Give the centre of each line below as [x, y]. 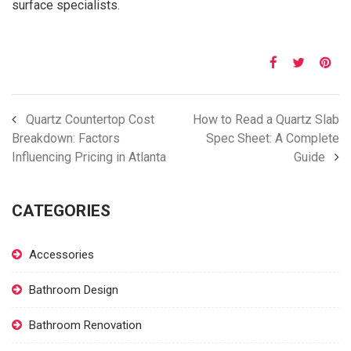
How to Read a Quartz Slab [266, 119]
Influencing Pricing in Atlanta [89, 157]
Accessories [62, 254]
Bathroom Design [74, 289]
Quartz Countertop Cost [90, 119]
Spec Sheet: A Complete [273, 138]
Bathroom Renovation [85, 325]
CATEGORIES [61, 210]
